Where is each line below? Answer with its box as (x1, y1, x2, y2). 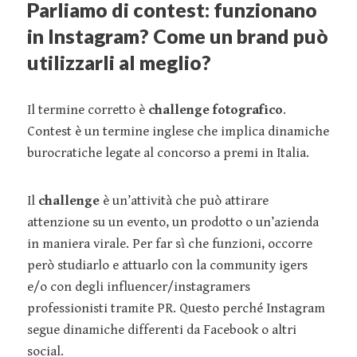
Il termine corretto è (27, 101, 148, 118)
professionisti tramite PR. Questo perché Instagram (27, 300, 325, 316)
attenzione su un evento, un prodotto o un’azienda (27, 214, 319, 230)
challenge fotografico (148, 101, 283, 118)
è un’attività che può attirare (100, 192, 269, 209)
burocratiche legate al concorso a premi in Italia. (27, 144, 309, 161)
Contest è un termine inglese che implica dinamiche (27, 123, 329, 139)
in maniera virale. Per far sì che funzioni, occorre (27, 235, 312, 252)
